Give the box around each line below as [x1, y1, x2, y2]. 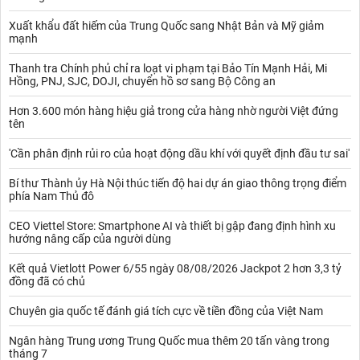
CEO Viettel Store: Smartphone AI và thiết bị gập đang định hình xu [9, 219, 336, 232]
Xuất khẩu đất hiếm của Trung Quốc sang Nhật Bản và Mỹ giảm [9, 18, 324, 32]
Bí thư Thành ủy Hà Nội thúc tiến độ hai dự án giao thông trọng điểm [9, 176, 346, 190]
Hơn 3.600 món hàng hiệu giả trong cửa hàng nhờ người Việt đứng [9, 104, 338, 117]
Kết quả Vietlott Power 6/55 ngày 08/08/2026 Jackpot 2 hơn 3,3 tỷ [9, 261, 342, 275]
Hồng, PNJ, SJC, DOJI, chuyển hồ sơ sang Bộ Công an [9, 74, 276, 88]
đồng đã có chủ [9, 274, 85, 288]
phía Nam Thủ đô [9, 189, 94, 202]
